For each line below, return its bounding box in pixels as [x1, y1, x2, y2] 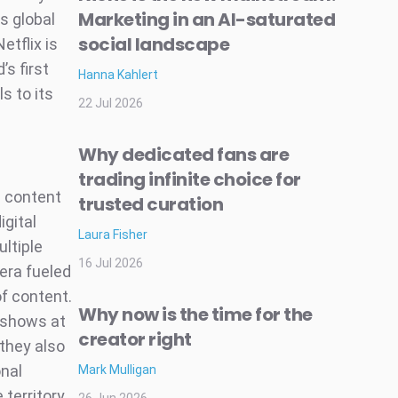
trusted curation [78, 192, 223, 217]
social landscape [78, 32, 229, 57]
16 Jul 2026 [78, 256, 143, 270]
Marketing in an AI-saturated [78, 7, 335, 32]
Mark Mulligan [78, 362, 156, 377]
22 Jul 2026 [78, 96, 143, 110]
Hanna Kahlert [78, 68, 158, 82]
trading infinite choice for [78, 167, 301, 192]
